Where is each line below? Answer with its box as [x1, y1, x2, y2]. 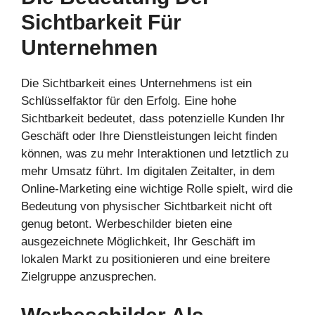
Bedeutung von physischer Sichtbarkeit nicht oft [21, 199, 272, 213]
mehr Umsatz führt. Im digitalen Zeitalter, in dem [21, 164, 275, 178]
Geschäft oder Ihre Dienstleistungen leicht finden [21, 129, 277, 143]
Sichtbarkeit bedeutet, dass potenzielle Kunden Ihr [21, 111, 285, 125]
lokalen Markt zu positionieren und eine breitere [21, 252, 270, 266]
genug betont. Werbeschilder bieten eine [21, 217, 232, 231]
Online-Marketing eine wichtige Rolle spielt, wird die [21, 181, 292, 195]
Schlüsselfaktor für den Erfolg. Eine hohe [21, 94, 236, 108]
